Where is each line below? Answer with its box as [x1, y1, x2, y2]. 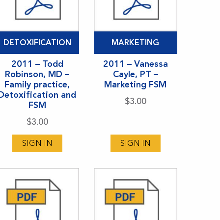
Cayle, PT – [112, 68, 158, 80]
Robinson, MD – [5, 68, 70, 80]
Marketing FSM [104, 79, 167, 90]
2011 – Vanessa [103, 58, 168, 69]
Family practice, [4, 79, 70, 90]
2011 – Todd [11, 58, 63, 69]
